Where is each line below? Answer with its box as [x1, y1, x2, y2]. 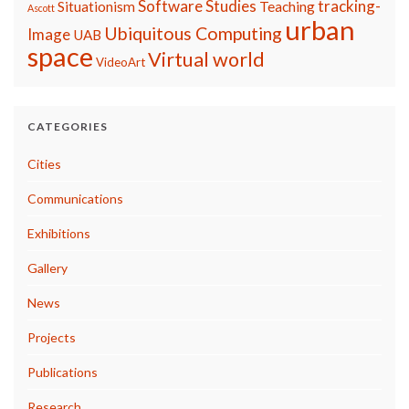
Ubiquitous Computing [104, 22, 282, 44]
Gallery [27, 259, 68, 276]
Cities [27, 155, 61, 172]
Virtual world [148, 47, 265, 71]
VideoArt [96, 54, 145, 69]
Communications [27, 190, 123, 206]
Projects [27, 329, 76, 345]
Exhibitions [27, 225, 90, 241]
